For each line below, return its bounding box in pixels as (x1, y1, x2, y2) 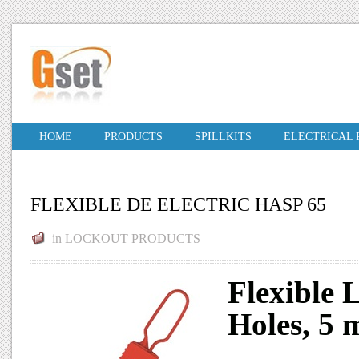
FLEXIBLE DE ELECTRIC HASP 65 (30, 194, 326, 215)
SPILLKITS (195, 131, 252, 143)
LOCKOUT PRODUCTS (65, 232, 200, 245)
